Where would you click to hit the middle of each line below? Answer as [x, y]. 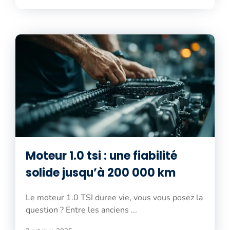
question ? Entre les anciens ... [81, 210]
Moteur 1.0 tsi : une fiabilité [101, 156]
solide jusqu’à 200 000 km [101, 172]
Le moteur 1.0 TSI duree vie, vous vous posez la [114, 197]
